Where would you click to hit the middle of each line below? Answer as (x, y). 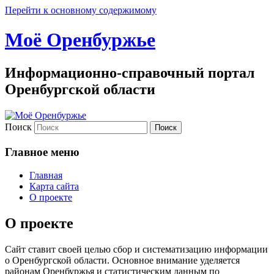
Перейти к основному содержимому (81, 10)
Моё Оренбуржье (80, 40)
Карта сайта (54, 187)
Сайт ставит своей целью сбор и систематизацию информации (136, 250)
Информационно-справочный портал (130, 72)
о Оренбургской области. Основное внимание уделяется (122, 261)
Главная (46, 176)
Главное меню (42, 152)
